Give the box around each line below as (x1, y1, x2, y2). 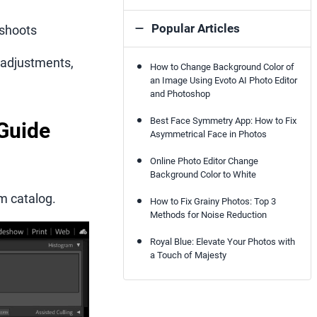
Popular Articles (151, 21, 241, 35)
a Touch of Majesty (149, 249, 226, 260)
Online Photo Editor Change (149, 155, 258, 166)
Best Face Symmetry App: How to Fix (149, 115, 296, 126)
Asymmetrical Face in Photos (149, 128, 267, 139)
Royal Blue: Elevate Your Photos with (149, 236, 295, 247)
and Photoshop (149, 88, 210, 99)
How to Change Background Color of (149, 61, 294, 72)
